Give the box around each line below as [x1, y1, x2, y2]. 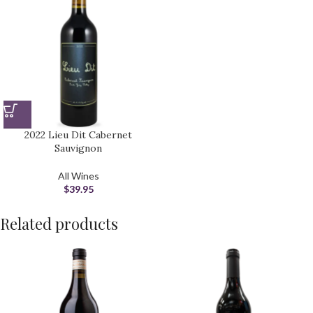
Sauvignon [54, 142, 102, 154]
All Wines [57, 170, 99, 182]
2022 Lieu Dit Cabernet [24, 129, 132, 141]
